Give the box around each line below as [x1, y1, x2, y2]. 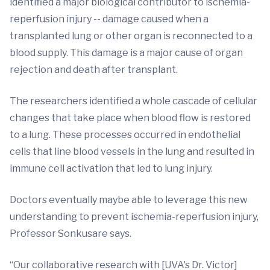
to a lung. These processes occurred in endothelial [10, 129, 240, 140]
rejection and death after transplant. [10, 64, 178, 75]
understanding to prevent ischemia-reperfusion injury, [10, 211, 259, 222]
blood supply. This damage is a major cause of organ [10, 47, 243, 58]
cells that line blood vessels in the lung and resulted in [10, 146, 254, 157]
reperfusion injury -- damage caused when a [10, 13, 209, 25]
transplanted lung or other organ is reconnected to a [10, 30, 253, 42]
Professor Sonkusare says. [10, 228, 131, 239]
